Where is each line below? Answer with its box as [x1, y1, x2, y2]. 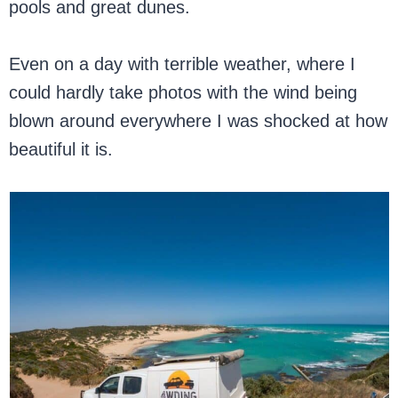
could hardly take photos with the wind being [9, 83, 358, 102]
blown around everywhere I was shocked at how [9, 111, 388, 131]
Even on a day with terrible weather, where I [9, 54, 356, 74]
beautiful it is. [9, 139, 114, 159]
